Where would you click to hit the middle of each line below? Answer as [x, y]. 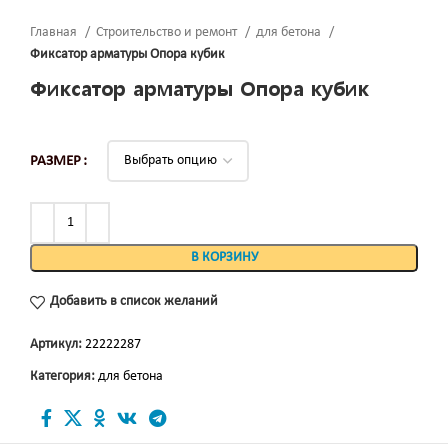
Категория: [62, 376]
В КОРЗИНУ [224, 257]
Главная [55, 32]
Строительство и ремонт [168, 32]
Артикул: [57, 344]
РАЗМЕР [55, 160]
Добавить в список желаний [133, 302]
